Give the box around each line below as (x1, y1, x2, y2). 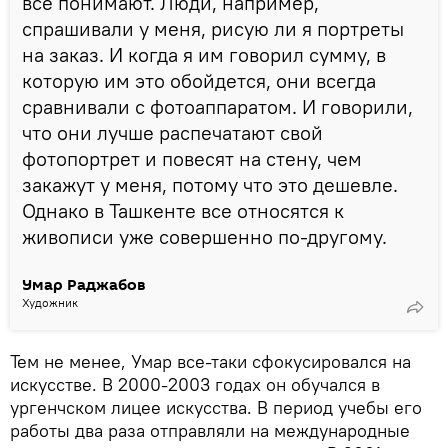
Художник (22, 294, 78, 310)
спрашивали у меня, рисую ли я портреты (22, 15, 404, 41)
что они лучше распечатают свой (22, 119, 323, 145)
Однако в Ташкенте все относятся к (22, 197, 344, 223)
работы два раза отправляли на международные (10, 418, 410, 442)
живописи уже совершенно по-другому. (22, 223, 387, 249)
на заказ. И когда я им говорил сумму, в (22, 41, 386, 67)
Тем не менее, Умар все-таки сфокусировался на (10, 349, 411, 373)
